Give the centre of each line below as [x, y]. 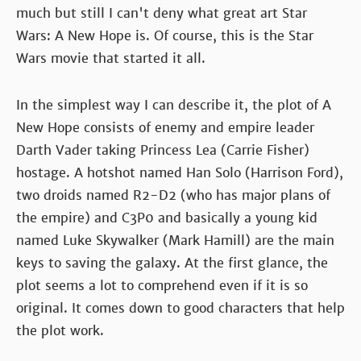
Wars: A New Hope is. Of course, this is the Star [165, 35]
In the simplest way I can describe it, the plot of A [174, 105]
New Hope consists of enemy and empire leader [165, 127]
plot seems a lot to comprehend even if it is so [162, 285]
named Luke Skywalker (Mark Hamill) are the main [175, 240]
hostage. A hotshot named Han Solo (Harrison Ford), [180, 172]
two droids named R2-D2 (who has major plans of [173, 195]
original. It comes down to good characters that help [180, 308]
